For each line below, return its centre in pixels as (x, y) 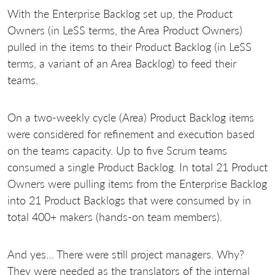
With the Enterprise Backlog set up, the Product (120, 14)
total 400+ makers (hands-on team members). (115, 217)
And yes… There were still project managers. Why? (126, 254)
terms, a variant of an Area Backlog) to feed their (122, 64)
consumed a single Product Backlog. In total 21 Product (137, 167)
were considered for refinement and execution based (131, 134)
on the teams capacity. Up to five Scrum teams (117, 151)
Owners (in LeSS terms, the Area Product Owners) (125, 30)
